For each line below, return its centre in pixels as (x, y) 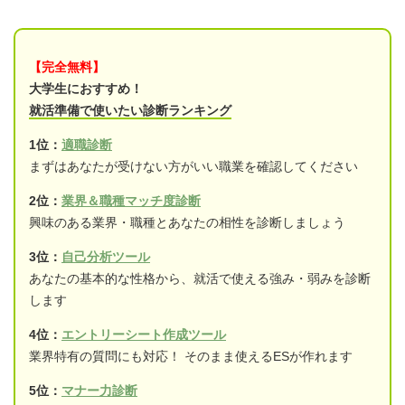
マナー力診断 (99, 390)
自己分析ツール (106, 256)
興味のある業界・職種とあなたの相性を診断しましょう (187, 222)
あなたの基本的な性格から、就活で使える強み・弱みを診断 (200, 278)
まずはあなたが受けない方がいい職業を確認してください (193, 166)
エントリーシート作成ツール (144, 334)
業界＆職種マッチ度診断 (131, 200)
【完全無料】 (67, 66)
